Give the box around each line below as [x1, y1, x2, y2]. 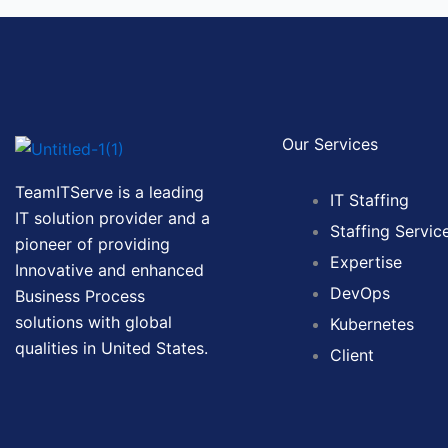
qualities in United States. [15, 338, 208, 359]
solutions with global [15, 312, 172, 333]
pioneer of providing [15, 234, 170, 255]
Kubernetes [329, 314, 414, 335]
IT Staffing [329, 190, 409, 211]
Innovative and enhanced [15, 260, 204, 281]
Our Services [281, 134, 378, 155]
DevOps [329, 283, 390, 304]
